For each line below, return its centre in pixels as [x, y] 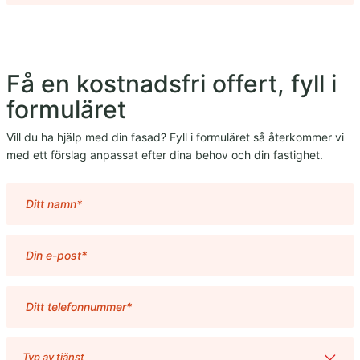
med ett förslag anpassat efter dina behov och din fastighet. [165, 155]
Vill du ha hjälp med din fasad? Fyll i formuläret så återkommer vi [175, 137]
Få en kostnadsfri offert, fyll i [172, 84]
